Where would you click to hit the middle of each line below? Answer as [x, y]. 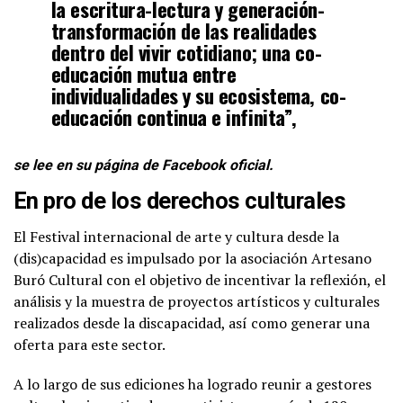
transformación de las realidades [184, 30]
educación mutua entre [143, 73]
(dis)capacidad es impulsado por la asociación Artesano [193, 258]
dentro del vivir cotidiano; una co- [186, 51]
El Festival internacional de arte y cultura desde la [176, 236]
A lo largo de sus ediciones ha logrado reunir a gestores [193, 384]
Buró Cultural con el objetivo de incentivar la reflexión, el [200, 279]
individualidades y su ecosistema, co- [198, 94]
